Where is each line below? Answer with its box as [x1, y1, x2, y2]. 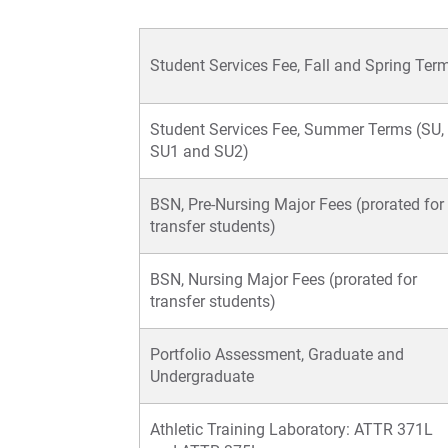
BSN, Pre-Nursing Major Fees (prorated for [150, 195, 444, 215]
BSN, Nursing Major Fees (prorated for [150, 270, 417, 290]
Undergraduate [150, 367, 254, 387]
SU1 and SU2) [150, 142, 249, 162]
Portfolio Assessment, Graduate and [150, 345, 404, 365]
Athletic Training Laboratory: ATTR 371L [150, 420, 433, 440]
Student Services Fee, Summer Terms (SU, [150, 120, 444, 140]
